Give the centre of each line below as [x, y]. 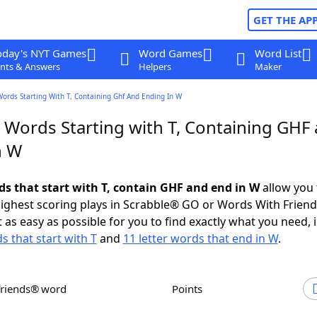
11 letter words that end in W [200, 238]
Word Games [170, 53]
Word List [278, 53]
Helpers [155, 67]
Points [190, 289]
